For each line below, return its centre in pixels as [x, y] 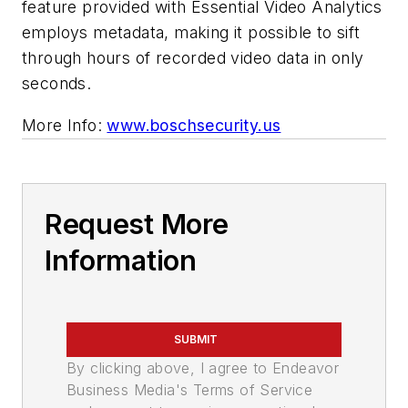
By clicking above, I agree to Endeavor [203, 367]
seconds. [59, 84]
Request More [137, 224]
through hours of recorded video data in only [193, 58]
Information [121, 260]
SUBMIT [196, 339]
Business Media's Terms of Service [190, 389]
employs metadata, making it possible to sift [191, 33]
